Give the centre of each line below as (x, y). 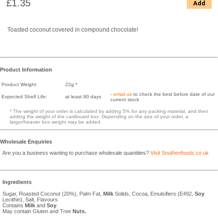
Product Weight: (19, 84)
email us (123, 94)
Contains (14, 206)
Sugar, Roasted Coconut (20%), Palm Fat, (53, 194)
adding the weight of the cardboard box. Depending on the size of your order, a (99, 116)
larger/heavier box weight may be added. (56, 122)
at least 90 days (83, 96)
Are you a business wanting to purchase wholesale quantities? (76, 153)
